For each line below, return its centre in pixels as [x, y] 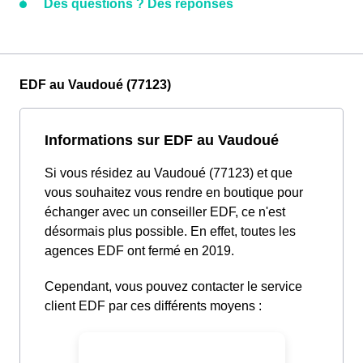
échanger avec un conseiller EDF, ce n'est [165, 212]
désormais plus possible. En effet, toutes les [170, 232]
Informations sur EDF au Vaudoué [162, 140]
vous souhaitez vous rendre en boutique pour [174, 193]
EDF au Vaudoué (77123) [95, 85]
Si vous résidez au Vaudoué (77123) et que [169, 173]
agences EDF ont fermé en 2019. [139, 251]
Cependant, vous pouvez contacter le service [173, 287]
